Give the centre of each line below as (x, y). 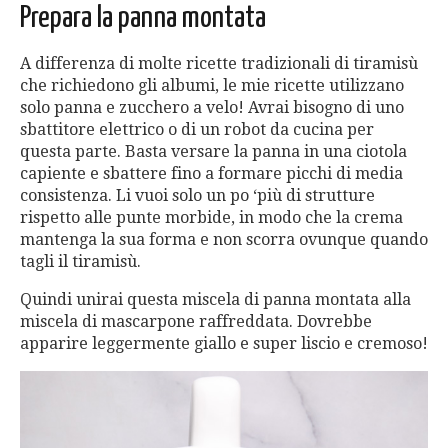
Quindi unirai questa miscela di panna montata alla (215, 299)
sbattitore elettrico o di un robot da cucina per (197, 129)
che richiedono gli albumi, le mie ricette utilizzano (212, 85)
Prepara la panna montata (143, 17)
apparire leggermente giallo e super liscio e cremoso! (224, 343)
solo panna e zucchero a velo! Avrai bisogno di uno (212, 107)
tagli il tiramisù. (80, 261)
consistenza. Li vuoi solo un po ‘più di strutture (197, 195)
